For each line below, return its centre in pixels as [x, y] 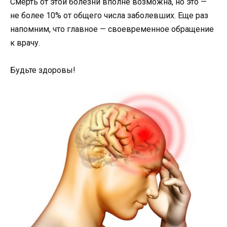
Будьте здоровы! [43, 70]
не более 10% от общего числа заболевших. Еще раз [109, 15]
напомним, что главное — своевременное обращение [112, 29]
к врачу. [25, 43]
